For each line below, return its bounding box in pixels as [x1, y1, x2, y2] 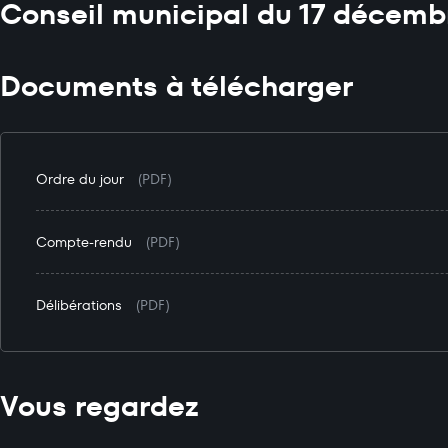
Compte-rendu [36, 232, 132, 252]
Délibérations [36, 295, 122, 315]
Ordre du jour [36, 169, 124, 189]
